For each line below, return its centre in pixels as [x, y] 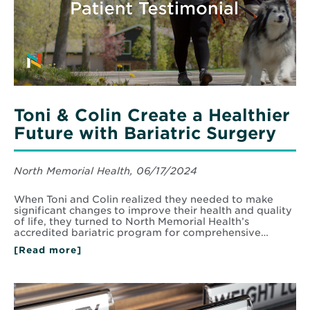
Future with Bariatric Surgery [145, 134]
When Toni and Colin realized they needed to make [144, 200]
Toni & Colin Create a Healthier [152, 116]
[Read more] [48, 250]
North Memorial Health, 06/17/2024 [106, 171]
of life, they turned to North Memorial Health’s [131, 222]
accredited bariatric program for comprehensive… [141, 233]
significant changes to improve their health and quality [153, 211]
